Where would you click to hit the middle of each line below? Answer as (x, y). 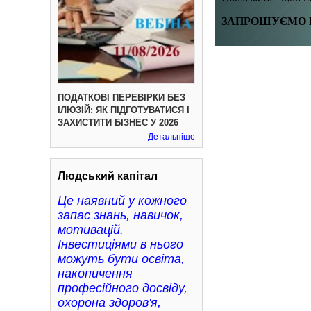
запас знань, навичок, (120, 215)
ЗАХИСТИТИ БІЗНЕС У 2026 (118, 123)
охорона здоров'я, (109, 303)
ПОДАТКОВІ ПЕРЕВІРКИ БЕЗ (121, 98)
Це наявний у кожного (122, 201)
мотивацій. (91, 230)
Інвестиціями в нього (120, 244)
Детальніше (171, 137)
